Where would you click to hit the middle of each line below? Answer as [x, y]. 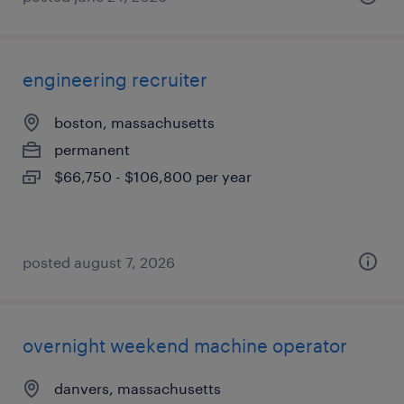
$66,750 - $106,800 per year [153, 176]
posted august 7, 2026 [99, 262]
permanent [92, 149]
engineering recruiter [115, 79]
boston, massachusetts [134, 122]
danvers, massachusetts [138, 388]
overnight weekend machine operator [185, 345]
